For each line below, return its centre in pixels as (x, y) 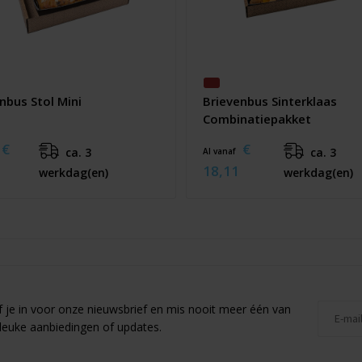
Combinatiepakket (257, 119)
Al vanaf (220, 152)
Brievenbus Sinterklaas (270, 101)
